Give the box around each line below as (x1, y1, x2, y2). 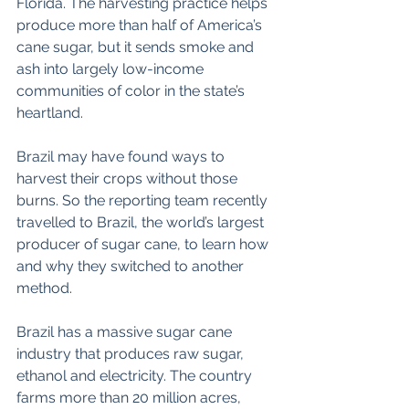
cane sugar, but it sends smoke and (16, 38, 257, 57)
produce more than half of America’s (16, 16, 266, 35)
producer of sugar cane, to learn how (16, 236, 272, 254)
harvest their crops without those (16, 170, 241, 188)
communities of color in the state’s (16, 82, 248, 100)
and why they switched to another (16, 257, 247, 276)
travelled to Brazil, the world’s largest (16, 214, 267, 232)
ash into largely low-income (16, 60, 207, 79)
